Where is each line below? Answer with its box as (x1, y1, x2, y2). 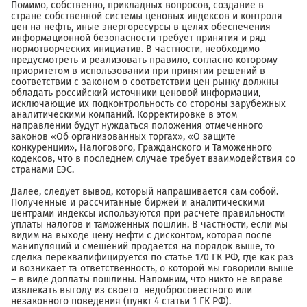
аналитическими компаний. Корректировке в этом (11, 109, 237, 121)
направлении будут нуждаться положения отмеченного (11, 120, 263, 132)
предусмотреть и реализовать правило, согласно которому (11, 54, 278, 66)
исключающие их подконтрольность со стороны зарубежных (11, 98, 286, 110)
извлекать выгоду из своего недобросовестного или (11, 284, 252, 297)
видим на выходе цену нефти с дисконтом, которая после (11, 230, 272, 242)
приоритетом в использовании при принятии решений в (11, 65, 265, 77)
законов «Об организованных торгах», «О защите (11, 131, 236, 143)
